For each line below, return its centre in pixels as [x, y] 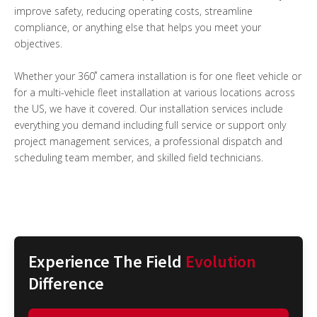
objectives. [38, 43]
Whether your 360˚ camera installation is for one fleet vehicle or [158, 76]
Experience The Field [107, 261]
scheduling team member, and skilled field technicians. [139, 157]
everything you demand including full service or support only [150, 125]
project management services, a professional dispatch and [148, 141]
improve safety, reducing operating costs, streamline [133, 11]
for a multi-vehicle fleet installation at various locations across [155, 92]
